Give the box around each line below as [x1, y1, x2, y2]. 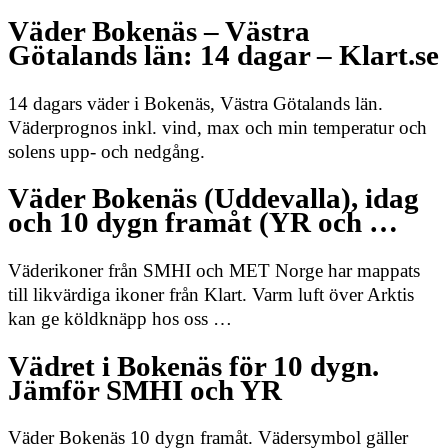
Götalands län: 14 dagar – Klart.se [8, 40, 439, 72]
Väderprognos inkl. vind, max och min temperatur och [8, 116, 427, 138]
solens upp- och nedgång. [8, 140, 205, 162]
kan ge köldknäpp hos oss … [8, 308, 232, 330]
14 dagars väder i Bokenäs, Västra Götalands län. [8, 92, 383, 114]
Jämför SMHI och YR [8, 374, 282, 406]
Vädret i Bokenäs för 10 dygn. [8, 350, 379, 382]
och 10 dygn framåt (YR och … [8, 207, 398, 239]
